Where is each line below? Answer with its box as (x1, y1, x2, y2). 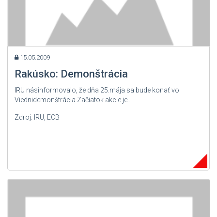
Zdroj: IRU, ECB (15, 113, 60, 121)
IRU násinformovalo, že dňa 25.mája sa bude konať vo (15, 86, 179, 94)
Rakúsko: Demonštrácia (15, 67, 128, 80)
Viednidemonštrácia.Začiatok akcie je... (15, 95, 132, 104)
